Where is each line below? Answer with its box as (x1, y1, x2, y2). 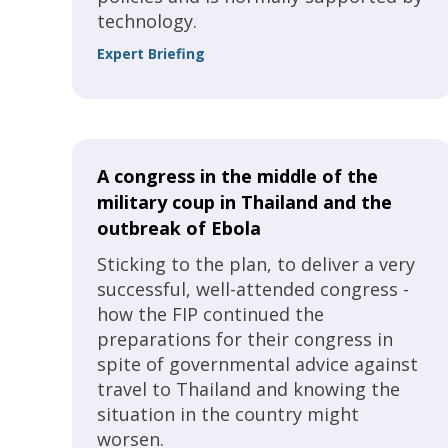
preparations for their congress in (97, 327, 393, 351)
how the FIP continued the (97, 302, 324, 326)
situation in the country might (97, 402, 359, 426)
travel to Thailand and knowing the (97, 377, 400, 401)
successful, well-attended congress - (97, 277, 409, 301)
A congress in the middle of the (97, 164, 378, 188)
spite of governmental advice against (97, 352, 418, 376)
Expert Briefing (97, 44, 205, 63)
